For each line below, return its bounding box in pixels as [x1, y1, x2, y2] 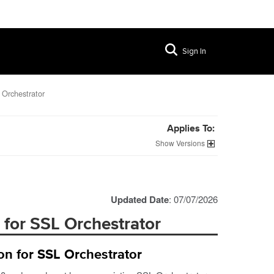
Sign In [182, 46, 206, 56]
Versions [176, 138, 205, 148]
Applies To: [167, 124, 215, 134]
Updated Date [111, 193, 169, 206]
